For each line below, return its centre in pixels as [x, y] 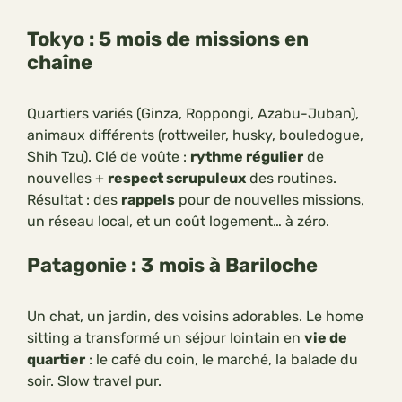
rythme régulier [247, 156]
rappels [148, 199]
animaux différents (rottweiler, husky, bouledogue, [195, 135]
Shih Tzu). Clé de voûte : [109, 156]
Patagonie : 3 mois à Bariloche [172, 265]
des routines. [291, 178]
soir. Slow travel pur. [94, 380]
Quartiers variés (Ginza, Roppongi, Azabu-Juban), [193, 113]
